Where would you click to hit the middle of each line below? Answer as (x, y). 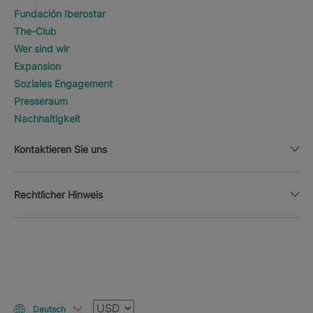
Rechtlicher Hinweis (58, 194)
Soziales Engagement (63, 83)
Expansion (37, 66)
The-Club (35, 31)
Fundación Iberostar (60, 13)
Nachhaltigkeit (47, 118)
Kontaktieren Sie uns (60, 149)
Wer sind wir (42, 48)
